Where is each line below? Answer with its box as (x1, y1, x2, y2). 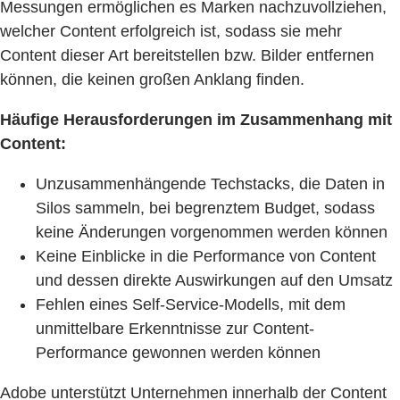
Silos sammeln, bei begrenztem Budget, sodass (36, 198, 375, 217)
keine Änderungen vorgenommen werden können (36, 222, 387, 241)
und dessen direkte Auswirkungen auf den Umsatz (36, 271, 393, 289)
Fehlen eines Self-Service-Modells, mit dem (36, 295, 346, 313)
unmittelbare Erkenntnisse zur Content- (36, 319, 314, 337)
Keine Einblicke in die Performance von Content (36, 246, 376, 265)
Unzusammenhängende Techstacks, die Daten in (36, 174, 385, 193)
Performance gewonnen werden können (36, 343, 321, 362)
